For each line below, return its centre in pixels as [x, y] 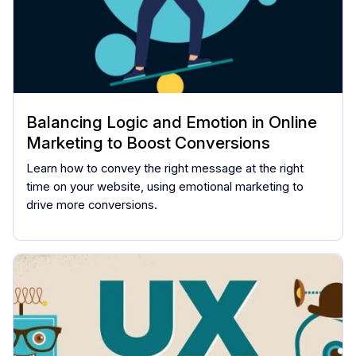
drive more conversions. [92, 205]
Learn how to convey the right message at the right [165, 168]
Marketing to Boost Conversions [148, 142]
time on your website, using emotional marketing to [165, 186]
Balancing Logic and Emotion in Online [172, 122]
